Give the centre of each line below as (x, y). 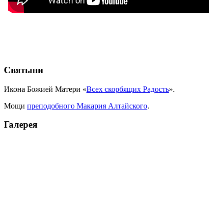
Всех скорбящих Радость (128, 89)
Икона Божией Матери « (45, 89)
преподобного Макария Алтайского (87, 106)
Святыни (24, 70)
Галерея (21, 125)
